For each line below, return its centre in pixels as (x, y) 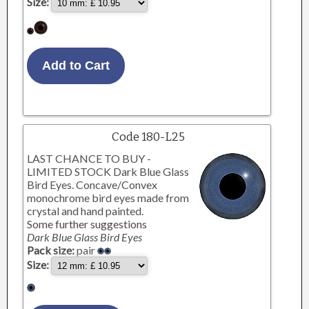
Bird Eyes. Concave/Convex (92, 185)
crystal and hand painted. (86, 211)
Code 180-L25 (149, 137)
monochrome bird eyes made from (108, 198)
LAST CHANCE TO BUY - (89, 158)
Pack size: (51, 250)
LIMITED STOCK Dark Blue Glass (108, 171)
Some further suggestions (87, 224)
